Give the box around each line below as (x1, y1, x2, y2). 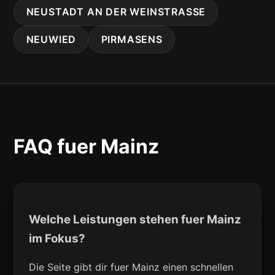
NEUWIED (26, 33, 77, 46)
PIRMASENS (101, 33, 163, 46)
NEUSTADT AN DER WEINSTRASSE (26, 6, 199, 18)
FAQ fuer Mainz (14, 134, 160, 158)
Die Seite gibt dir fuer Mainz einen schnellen (29, 261, 234, 274)
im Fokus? (29, 231, 86, 246)
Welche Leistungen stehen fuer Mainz (29, 212, 242, 227)
